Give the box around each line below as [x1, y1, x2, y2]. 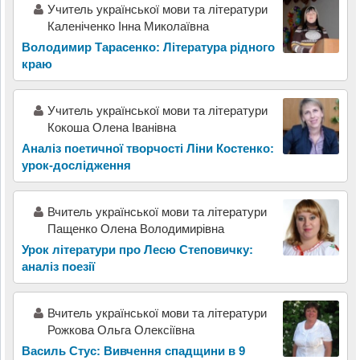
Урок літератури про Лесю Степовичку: [21, 243, 253, 257]
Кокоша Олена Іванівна [47, 121, 176, 135]
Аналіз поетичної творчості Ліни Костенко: [21, 141, 274, 156]
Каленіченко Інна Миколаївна [47, 19, 209, 34]
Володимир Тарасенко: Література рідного [21, 40, 275, 55]
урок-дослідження [21, 158, 131, 173]
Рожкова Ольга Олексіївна [47, 323, 194, 337]
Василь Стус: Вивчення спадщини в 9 [21, 344, 245, 358]
